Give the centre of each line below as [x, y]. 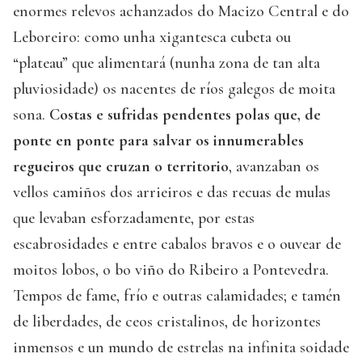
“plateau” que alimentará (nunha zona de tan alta [166, 63]
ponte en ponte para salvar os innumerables [158, 140]
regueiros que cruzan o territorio [121, 166]
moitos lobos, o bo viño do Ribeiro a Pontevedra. [171, 269]
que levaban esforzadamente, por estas [134, 218]
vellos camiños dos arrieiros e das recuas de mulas [172, 192]
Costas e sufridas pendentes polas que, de [185, 114]
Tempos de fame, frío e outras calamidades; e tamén [177, 295]
